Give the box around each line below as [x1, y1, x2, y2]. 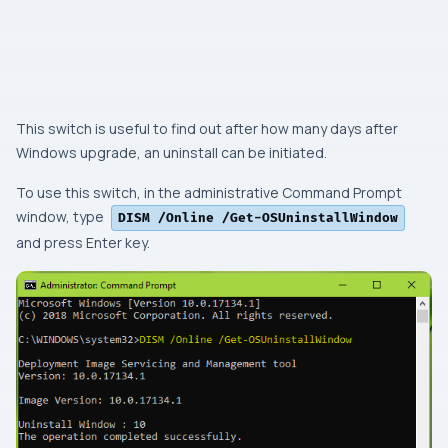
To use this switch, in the [16, 183, 184, 202]
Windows [16, 143, 77, 162]
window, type [16, 207, 107, 226]
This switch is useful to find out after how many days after [16, 119, 398, 138]
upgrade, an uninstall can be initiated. [77, 143, 327, 162]
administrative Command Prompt [184, 183, 402, 202]
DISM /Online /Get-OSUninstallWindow [118, 210, 398, 226]
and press [16, 233, 86, 252]
